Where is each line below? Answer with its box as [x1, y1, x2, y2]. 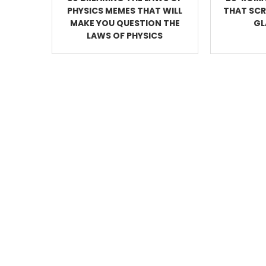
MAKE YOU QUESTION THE [69, 17, 180, 30]
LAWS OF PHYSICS [87, 30, 163, 42]
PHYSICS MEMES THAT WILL [67, 5, 183, 17]
